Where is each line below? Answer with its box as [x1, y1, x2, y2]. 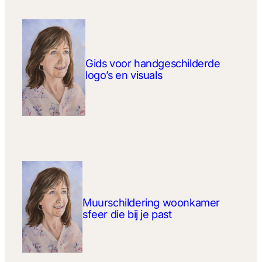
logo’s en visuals [85, 68, 163, 81]
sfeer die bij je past [82, 208, 172, 221]
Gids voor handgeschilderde [85, 56, 220, 70]
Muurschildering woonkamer [82, 196, 220, 209]
